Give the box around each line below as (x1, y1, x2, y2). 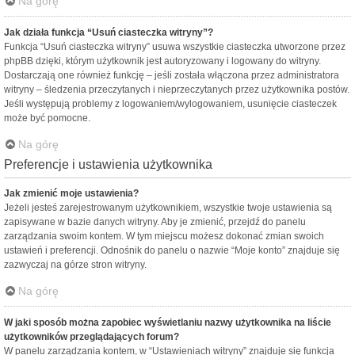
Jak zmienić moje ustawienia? (4, 188, 139, 200)
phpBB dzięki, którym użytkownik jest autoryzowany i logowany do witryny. (4, 55, 321, 67)
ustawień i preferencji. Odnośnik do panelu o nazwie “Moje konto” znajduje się (4, 245, 340, 257)
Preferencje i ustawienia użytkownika (4, 158, 212, 172)
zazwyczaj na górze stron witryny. (4, 259, 147, 271)
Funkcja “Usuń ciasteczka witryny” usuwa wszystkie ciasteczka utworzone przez (4, 41, 345, 53)
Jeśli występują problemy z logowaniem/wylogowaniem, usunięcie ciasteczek (4, 98, 337, 110)
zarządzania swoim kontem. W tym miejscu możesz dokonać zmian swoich (4, 231, 324, 242)
